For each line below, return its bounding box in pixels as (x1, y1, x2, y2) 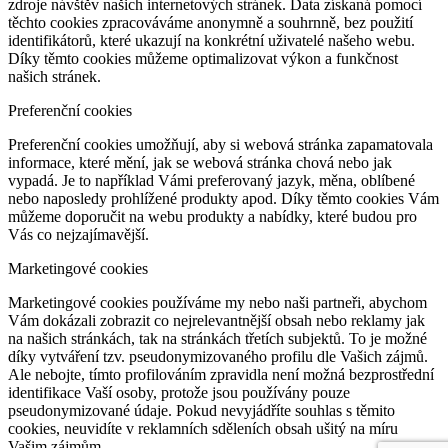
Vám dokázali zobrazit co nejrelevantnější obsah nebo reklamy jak (8, 311, 425, 329)
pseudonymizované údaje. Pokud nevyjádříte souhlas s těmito (8, 401, 395, 419)
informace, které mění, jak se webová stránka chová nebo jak (8, 153, 392, 171)
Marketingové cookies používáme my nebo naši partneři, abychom (8, 293, 427, 311)
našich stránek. (8, 67, 101, 85)
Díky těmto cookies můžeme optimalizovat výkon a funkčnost (8, 49, 398, 67)
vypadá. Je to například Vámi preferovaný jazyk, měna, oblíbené (8, 171, 415, 189)
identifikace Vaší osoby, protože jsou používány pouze (8, 383, 350, 401)
